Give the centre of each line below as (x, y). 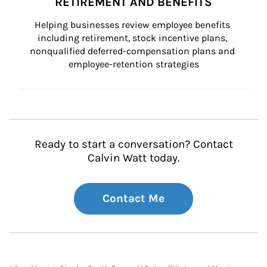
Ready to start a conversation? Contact (133, 144)
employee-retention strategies (133, 64)
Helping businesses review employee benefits (133, 25)
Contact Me (133, 198)
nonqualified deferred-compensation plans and (133, 51)
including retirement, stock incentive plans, (133, 38)
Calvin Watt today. (133, 158)
